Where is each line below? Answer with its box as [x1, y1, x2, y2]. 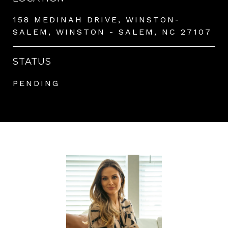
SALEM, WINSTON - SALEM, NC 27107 [13, 26, 212, 37]
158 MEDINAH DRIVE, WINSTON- [13, 14, 180, 24]
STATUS [13, 55, 51, 67]
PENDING [13, 78, 60, 88]
